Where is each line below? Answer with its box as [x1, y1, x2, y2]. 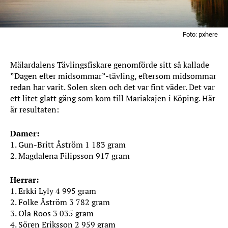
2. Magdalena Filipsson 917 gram [10, 150, 130, 161]
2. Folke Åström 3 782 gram [10, 196, 110, 208]
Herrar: [10, 174, 39, 185]
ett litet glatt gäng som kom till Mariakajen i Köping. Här [10, 93, 215, 104]
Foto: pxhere [183, 31, 218, 38]
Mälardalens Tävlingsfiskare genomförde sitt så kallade [10, 59, 209, 70]
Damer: [10, 128, 39, 139]
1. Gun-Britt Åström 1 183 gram [10, 139, 126, 150]
